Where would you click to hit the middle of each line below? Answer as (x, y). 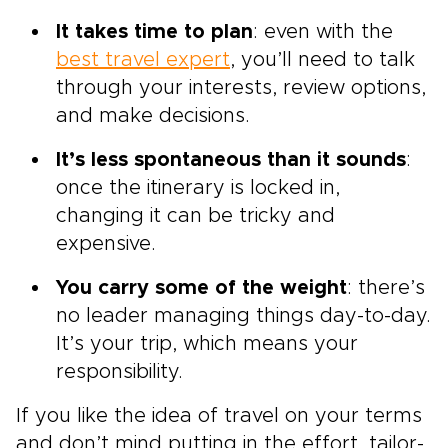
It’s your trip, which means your (207, 343)
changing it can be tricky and (195, 215)
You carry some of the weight (201, 287)
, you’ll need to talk (322, 59)
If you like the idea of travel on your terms (219, 415)
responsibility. (119, 371)
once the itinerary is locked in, (198, 187)
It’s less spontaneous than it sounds (231, 159)
